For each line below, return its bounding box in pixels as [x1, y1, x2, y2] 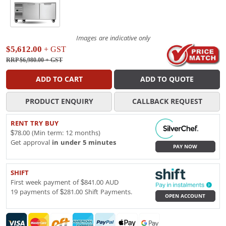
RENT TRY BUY [11, 119, 59, 127]
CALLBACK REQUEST [132, 97, 202, 105]
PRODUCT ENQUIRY [25, 97, 93, 105]
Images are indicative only [76, 34, 150, 42]
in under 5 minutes [52, 138, 116, 146]
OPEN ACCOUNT [165, 193, 206, 199]
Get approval [11, 138, 52, 146]
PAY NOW [173, 143, 198, 149]
